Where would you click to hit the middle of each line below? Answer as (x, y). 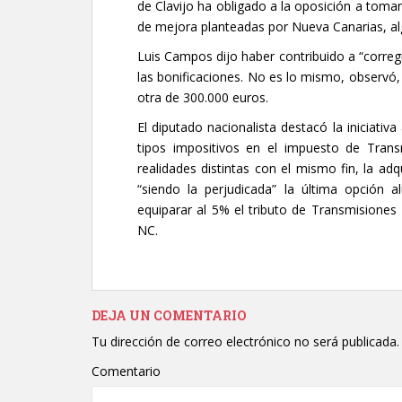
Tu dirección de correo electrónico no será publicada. (245, 341)
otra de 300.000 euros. (203, 97)
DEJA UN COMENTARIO (169, 315)
